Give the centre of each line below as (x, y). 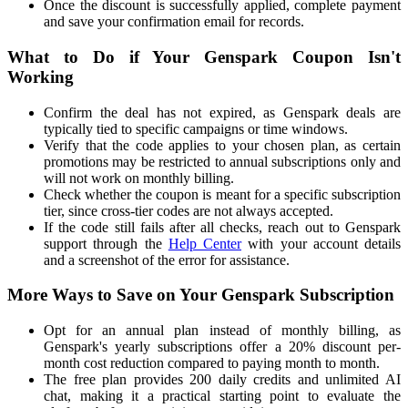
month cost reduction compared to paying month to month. (212, 363)
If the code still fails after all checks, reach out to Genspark (222, 227)
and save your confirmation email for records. (174, 22)
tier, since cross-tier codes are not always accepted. (189, 210)
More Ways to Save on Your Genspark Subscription (201, 295)
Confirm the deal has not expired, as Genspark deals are (222, 112)
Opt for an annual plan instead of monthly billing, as (222, 330)
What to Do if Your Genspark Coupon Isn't (204, 56)
